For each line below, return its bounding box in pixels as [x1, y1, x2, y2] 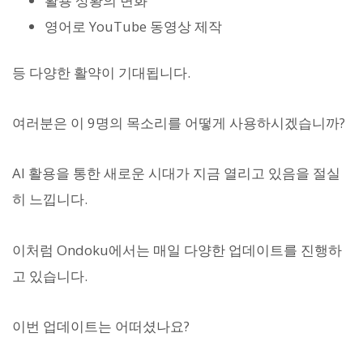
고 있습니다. [12, 266, 88, 285]
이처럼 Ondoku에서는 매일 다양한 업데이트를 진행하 [12, 240, 342, 259]
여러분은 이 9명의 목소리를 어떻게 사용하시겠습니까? [12, 113, 345, 133]
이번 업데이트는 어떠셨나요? [12, 316, 190, 335]
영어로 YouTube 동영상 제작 [45, 16, 222, 36]
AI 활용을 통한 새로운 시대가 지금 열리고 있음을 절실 [12, 164, 340, 183]
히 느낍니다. [12, 190, 88, 209]
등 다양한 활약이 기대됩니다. [12, 62, 190, 82]
